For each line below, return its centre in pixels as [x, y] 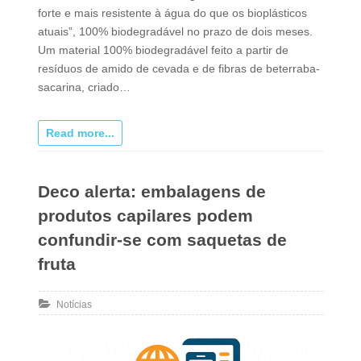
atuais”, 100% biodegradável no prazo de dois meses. [175, 31]
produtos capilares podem [145, 215]
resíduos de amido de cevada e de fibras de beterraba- [178, 68]
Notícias [74, 304]
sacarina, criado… [84, 87]
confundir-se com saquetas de [162, 239]
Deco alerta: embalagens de [151, 191]
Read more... [80, 133]
